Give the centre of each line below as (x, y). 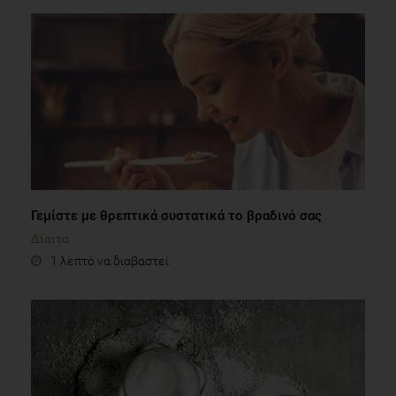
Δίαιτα (50, 238)
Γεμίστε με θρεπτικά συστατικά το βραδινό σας (176, 215)
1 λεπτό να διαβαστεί (110, 260)
